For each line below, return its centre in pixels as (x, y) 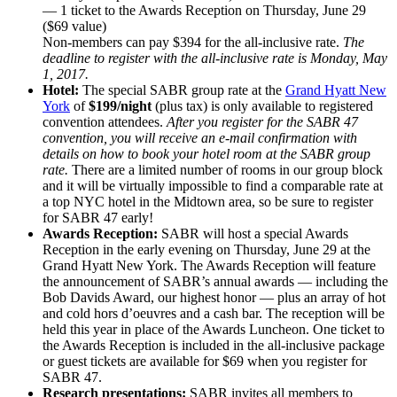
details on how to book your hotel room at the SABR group (206, 153)
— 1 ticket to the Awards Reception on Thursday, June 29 (204, 10)
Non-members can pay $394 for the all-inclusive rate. (193, 42)
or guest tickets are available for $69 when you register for (205, 361)
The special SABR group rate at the (184, 90)
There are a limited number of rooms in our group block (226, 169)
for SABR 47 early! (98, 217)
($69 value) (74, 26)
